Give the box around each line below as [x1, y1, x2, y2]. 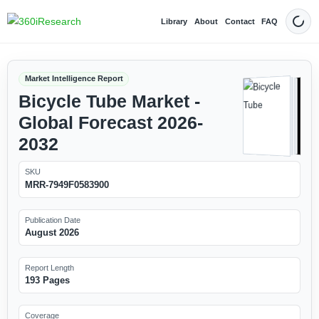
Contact [224, 16, 255, 26]
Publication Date [24, 215, 80, 224]
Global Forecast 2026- [18, 113, 203, 132]
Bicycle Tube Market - [18, 91, 200, 111]
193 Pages [24, 275, 70, 286]
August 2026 [24, 226, 79, 238]
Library [161, 16, 188, 26]
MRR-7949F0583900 [24, 179, 109, 190]
